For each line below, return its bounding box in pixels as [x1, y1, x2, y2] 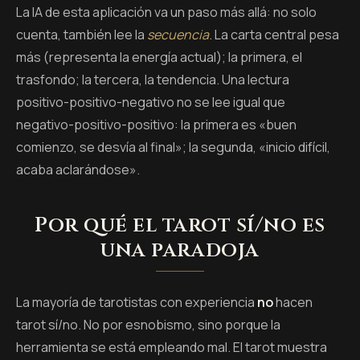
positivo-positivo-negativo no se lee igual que [16, 92, 285, 111]
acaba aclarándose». [16, 160, 140, 178]
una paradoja [100, 235, 260, 264]
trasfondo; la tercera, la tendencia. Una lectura [16, 70, 289, 88]
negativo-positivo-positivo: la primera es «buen [16, 115, 297, 133]
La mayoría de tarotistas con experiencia [16, 292, 257, 311]
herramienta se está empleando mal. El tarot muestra [16, 337, 327, 356]
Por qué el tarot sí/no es [35, 211, 325, 239]
